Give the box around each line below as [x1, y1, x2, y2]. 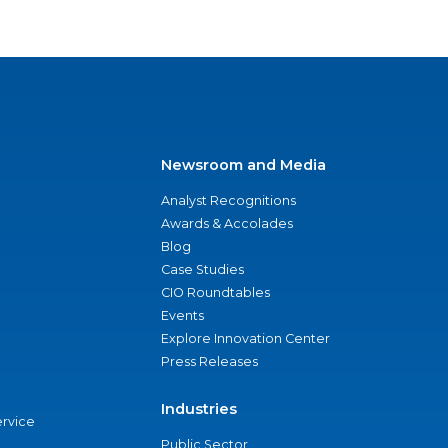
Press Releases [161, 354, 258, 369]
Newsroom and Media [161, 156, 326, 174]
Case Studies [161, 262, 244, 277]
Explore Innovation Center [161, 331, 330, 346]
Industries [161, 400, 237, 418]
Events [161, 308, 204, 323]
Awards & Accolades [161, 216, 293, 231]
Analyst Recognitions [161, 193, 296, 208]
